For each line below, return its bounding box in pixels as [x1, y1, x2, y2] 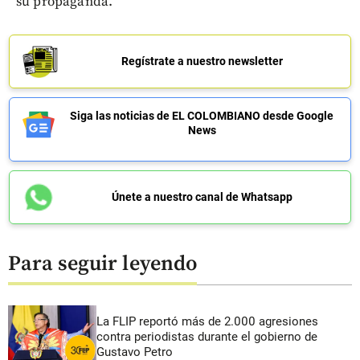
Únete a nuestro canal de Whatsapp [111, 190, 292, 203]
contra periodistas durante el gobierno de [96, 329, 317, 345]
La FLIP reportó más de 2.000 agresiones [96, 314, 318, 329]
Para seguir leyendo [8, 250, 197, 277]
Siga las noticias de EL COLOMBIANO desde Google [70, 109, 333, 122]
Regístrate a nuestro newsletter [121, 55, 283, 67]
